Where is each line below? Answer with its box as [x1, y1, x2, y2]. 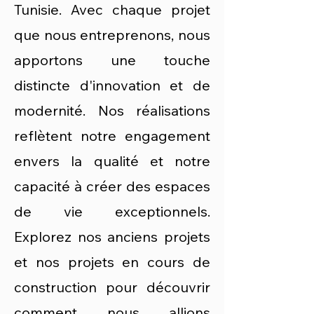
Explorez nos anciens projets [14, 228, 210, 245]
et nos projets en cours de [14, 253, 210, 271]
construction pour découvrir [14, 278, 210, 296]
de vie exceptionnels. [14, 203, 210, 220]
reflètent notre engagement [14, 127, 210, 144]
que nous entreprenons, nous [14, 26, 210, 43]
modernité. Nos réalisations [14, 102, 210, 119]
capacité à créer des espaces [14, 177, 210, 195]
